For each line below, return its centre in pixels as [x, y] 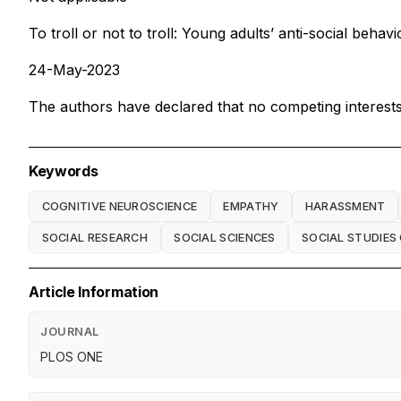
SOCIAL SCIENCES [225, 237]
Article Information [94, 292]
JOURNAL [70, 332]
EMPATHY [251, 206]
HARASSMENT [345, 206]
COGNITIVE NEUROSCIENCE [119, 206]
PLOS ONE [72, 357]
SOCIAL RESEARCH [95, 237]
